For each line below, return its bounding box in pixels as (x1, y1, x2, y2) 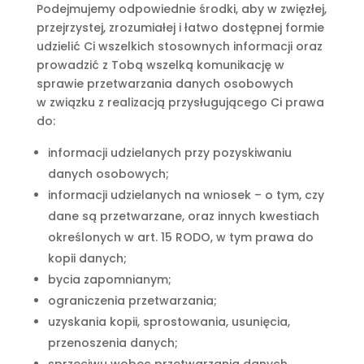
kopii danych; (47, 250, 127, 266)
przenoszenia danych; (47, 335, 178, 351)
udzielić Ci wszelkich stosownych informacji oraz (36, 38, 323, 54)
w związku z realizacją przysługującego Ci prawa (36, 94, 324, 110)
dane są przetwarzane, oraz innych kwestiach (47, 208, 319, 224)
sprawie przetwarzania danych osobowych (36, 76, 293, 92)
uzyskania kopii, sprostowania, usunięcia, (47, 314, 290, 330)
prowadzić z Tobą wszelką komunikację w (36, 57, 284, 73)
